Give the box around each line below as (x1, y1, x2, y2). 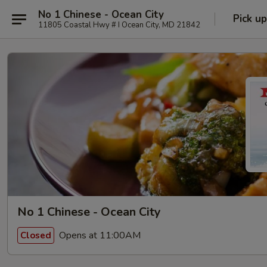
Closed (20, 229, 51, 241)
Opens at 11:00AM (57, 228, 141, 242)
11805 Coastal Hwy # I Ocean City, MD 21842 (38, 19, 200, 30)
